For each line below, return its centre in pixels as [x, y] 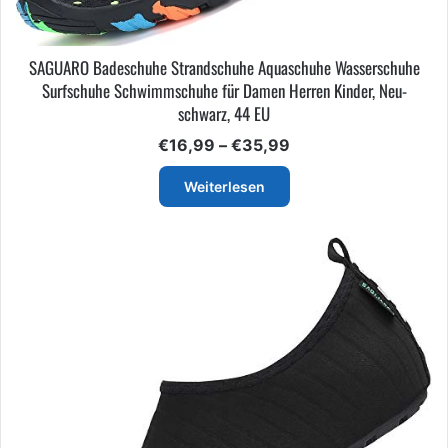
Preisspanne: [340, 143]
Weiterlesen [224, 186]
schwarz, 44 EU [224, 113]
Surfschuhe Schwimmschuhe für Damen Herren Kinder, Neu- [224, 90]
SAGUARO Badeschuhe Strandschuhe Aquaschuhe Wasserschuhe [224, 67]
